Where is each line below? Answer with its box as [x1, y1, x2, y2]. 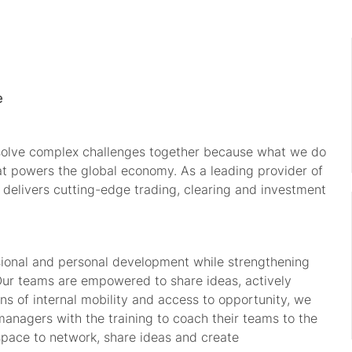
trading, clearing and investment [134, 181, 326, 198]
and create [175, 329, 239, 346]
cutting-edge [53, 181, 130, 198]
